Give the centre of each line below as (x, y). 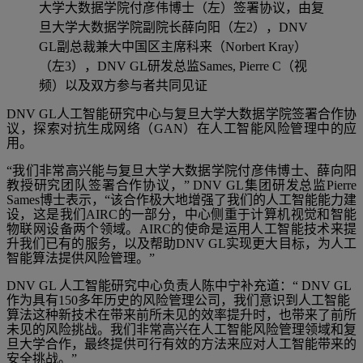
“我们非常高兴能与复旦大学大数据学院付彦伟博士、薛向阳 (181, 170)
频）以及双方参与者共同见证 (123, 85)
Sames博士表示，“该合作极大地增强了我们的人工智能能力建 (181, 199)
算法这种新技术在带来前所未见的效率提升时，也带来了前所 (181, 314)
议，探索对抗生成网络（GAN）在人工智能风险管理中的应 (181, 128)
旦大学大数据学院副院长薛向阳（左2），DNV (173, 27)
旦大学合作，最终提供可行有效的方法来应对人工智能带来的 (181, 344)
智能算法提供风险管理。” (81, 258)
